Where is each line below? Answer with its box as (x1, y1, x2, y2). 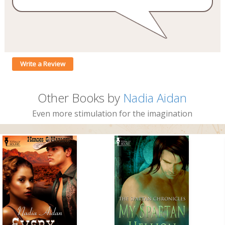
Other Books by (38, 89, 124, 106)
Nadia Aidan (123, 89, 187, 106)
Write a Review (20, 59, 65, 68)
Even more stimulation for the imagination (32, 108, 193, 119)
